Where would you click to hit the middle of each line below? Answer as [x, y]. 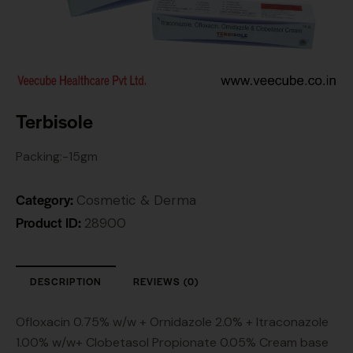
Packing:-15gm [57, 156]
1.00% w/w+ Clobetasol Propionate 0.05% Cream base [172, 342]
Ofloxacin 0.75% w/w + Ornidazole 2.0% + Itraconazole [172, 321]
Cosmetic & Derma [136, 200]
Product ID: [50, 222]
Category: [46, 199]
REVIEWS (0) [166, 281]
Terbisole [54, 120]
